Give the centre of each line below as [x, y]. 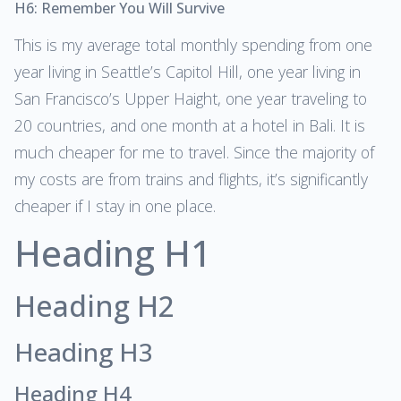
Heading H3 [84, 352]
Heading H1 [113, 253]
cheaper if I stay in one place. [115, 205]
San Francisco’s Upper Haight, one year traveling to [191, 98]
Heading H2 [94, 306]
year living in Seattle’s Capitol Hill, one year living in [188, 71]
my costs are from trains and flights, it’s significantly [191, 179]
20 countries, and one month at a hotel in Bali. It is [190, 125]
